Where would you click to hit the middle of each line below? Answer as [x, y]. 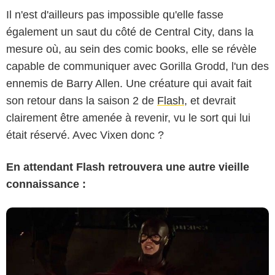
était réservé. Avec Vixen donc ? [85, 135]
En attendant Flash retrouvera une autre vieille [128, 167]
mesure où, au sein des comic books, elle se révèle [131, 49]
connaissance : [46, 184]
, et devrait [210, 100]
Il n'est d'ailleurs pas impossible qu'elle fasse [115, 14]
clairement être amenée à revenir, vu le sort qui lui [128, 118]
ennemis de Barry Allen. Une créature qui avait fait [129, 83]
